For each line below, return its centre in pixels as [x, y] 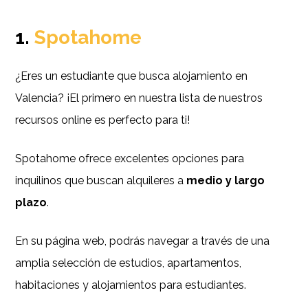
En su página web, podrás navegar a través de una [143, 241]
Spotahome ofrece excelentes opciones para [130, 159]
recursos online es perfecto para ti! [103, 120]
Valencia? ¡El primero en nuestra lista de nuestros [139, 98]
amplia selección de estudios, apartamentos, [129, 263]
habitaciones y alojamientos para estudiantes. [131, 285]
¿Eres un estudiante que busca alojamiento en [132, 76]
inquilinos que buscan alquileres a [100, 181]
